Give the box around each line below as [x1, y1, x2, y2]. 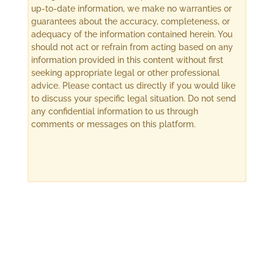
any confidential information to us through [31, 106, 199, 117]
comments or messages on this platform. [31, 119, 196, 130]
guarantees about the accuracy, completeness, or [31, 17, 231, 27]
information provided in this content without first [31, 55, 224, 65]
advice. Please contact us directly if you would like [31, 81, 236, 91]
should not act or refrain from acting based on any [31, 42, 234, 53]
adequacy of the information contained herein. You [31, 29, 233, 40]
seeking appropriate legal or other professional [31, 68, 220, 78]
